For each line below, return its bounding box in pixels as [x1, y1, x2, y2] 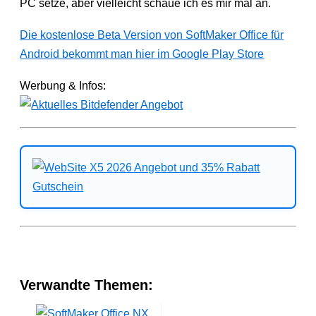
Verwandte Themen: [20, 276, 154, 293]
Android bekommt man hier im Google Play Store [20, 47, 265, 60]
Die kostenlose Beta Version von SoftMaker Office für [20, 28, 284, 41]
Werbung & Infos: [20, 79, 107, 92]
